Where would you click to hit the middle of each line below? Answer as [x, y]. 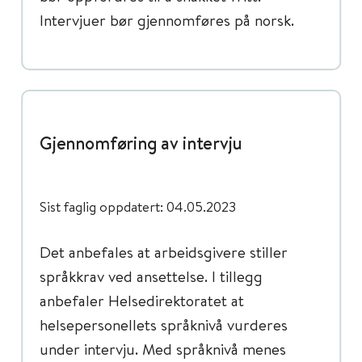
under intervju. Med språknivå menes [163, 349]
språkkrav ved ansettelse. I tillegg [151, 276]
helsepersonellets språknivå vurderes [164, 324]
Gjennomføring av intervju [141, 143]
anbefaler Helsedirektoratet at [142, 300]
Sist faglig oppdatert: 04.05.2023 [138, 206]
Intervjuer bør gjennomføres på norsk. [171, 20]
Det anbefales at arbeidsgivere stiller [164, 252]
